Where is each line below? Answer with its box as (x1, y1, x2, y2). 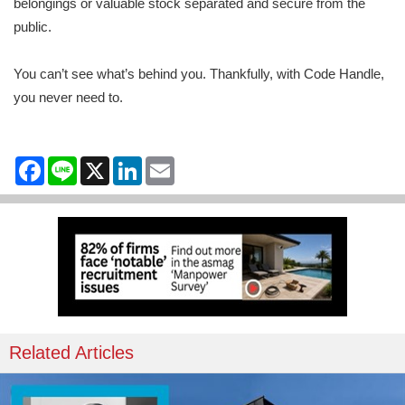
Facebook (44, 155, 103, 172)
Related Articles (9, 343, 134, 363)
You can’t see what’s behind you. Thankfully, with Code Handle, (14, 66, 384, 82)
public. (14, 19, 52, 35)
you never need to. (14, 89, 123, 106)
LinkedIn (142, 155, 192, 172)
